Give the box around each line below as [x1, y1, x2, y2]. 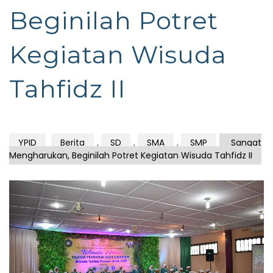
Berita [60, 136, 85, 149]
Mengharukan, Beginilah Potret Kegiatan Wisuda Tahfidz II [9, 149, 252, 161]
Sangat [229, 136, 261, 149]
